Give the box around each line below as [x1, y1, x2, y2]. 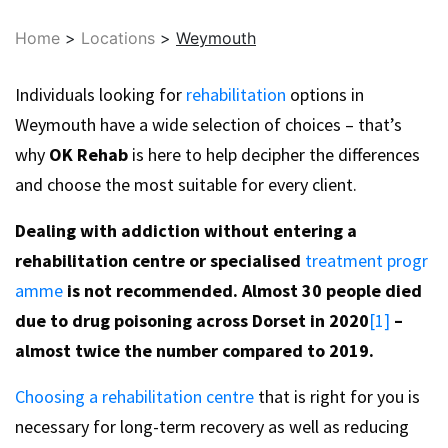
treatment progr [305, 249, 428, 272]
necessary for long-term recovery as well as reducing [15, 415, 409, 438]
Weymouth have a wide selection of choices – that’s [15, 113, 402, 136]
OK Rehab [49, 143, 128, 166]
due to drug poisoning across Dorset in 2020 [15, 309, 369, 332]
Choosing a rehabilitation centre [15, 385, 254, 408]
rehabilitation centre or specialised [15, 249, 301, 272]
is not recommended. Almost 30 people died [67, 279, 422, 302]
